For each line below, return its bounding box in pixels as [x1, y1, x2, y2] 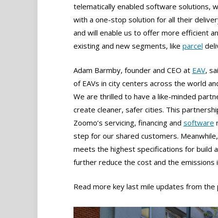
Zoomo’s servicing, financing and [73, 118, 183, 128]
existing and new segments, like [73, 41, 182, 51]
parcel [182, 41, 203, 51]
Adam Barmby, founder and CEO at [73, 65, 192, 75]
